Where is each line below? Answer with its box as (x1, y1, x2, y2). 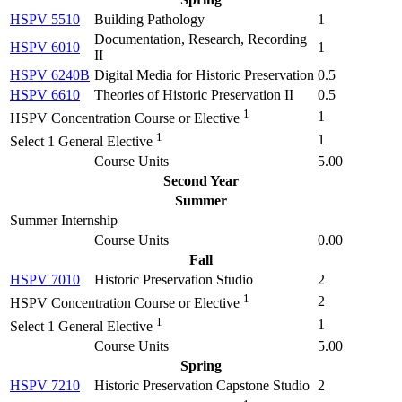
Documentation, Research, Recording (94, 31, 307, 47)
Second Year (163, 173, 239, 188)
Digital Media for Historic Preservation (94, 67, 314, 83)
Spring (180, 358, 222, 373)
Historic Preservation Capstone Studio (94, 378, 310, 393)
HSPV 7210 (10, 378, 80, 393)
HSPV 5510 (10, 12, 80, 27)
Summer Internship (10, 213, 118, 228)
